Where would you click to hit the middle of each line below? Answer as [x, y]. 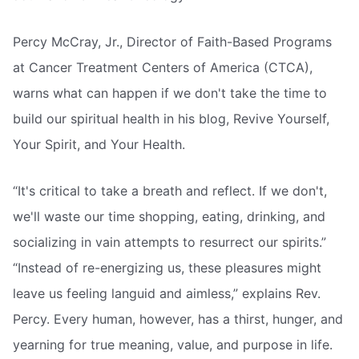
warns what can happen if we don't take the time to [170, 93]
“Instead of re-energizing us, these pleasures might [167, 267]
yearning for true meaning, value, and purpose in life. [173, 344]
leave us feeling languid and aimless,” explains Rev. [167, 293]
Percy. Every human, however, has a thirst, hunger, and [178, 319]
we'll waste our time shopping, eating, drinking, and [169, 216]
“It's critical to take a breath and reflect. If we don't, [170, 190]
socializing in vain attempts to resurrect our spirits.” [169, 242]
